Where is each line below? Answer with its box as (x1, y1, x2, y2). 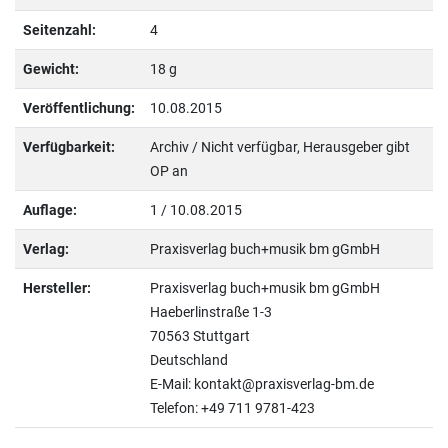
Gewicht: (22, 61, 79, 77)
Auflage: (22, 202, 77, 218)
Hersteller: (22, 280, 91, 296)
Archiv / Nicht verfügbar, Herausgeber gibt (149, 139, 410, 155)
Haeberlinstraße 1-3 (149, 304, 272, 320)
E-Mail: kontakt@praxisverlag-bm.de (149, 376, 374, 392)
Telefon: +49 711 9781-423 (149, 400, 315, 416)
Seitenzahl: (22, 22, 96, 38)
